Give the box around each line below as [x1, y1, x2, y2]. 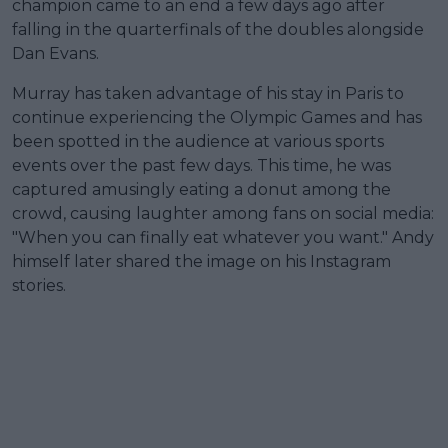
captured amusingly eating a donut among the [12, 179, 391, 199]
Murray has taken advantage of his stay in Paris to [12, 83, 404, 103]
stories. [12, 275, 66, 295]
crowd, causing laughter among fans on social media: [12, 203, 434, 223]
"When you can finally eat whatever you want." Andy [12, 227, 434, 247]
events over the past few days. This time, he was [12, 155, 391, 175]
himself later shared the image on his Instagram [12, 251, 391, 271]
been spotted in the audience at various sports [12, 131, 384, 151]
